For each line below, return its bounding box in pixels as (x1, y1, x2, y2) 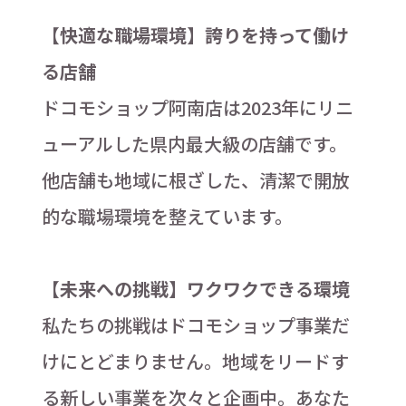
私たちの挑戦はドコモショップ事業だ (41, 311, 350, 338)
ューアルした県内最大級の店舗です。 (41, 130, 347, 157)
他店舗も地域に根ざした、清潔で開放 (41, 166, 350, 193)
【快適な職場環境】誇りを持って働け (41, 21, 349, 48)
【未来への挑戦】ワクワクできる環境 (41, 275, 350, 302)
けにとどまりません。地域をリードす (41, 347, 349, 374)
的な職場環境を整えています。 (41, 202, 293, 229)
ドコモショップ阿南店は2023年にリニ (41, 93, 353, 121)
